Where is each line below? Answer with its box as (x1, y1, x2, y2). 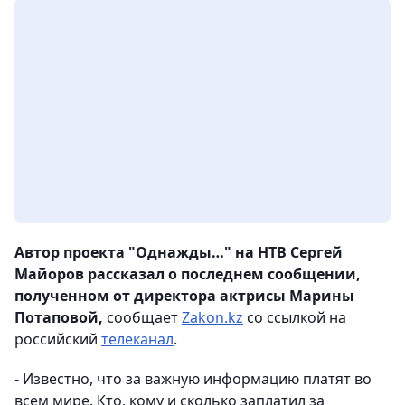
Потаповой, (14, 307, 103, 328)
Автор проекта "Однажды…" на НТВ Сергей (14, 242, 343, 263)
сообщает (103, 307, 182, 328)
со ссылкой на (243, 307, 346, 328)
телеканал (101, 329, 174, 350)
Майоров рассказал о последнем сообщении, (14, 264, 361, 285)
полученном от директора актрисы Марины (14, 286, 354, 306)
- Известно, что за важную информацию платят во (14, 369, 372, 390)
